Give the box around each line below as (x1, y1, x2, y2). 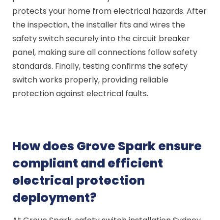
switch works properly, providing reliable (12, 74, 169, 85)
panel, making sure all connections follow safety (12, 47, 198, 58)
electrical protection (12, 172, 145, 189)
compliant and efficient (12, 155, 164, 172)
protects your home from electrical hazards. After (12, 5, 207, 17)
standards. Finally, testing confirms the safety (12, 60, 188, 72)
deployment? (12, 189, 97, 206)
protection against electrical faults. (12, 88, 149, 99)
